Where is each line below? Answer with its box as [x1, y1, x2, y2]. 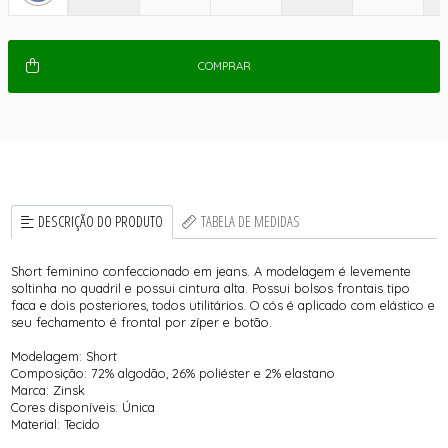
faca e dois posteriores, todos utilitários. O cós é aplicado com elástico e [11, 296, 436, 313]
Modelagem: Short [11, 347, 118, 364]
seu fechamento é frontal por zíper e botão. [11, 313, 273, 330]
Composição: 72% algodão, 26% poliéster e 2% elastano [11, 364, 336, 381]
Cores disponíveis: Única [11, 398, 156, 415]
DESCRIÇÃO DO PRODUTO [38, 211, 164, 231]
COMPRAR [197, 59, 251, 74]
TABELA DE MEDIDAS [200, 211, 300, 231]
